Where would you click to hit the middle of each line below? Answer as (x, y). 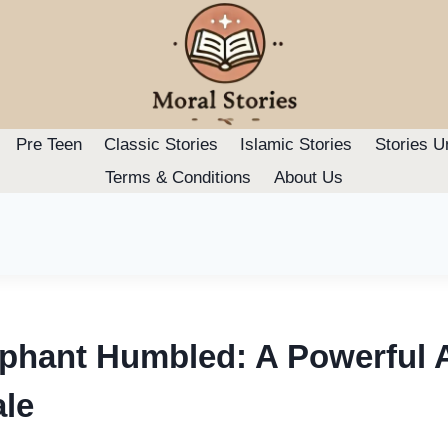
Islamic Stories (296, 145)
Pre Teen (48, 145)
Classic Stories (161, 145)
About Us (308, 177)
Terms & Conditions (178, 177)
